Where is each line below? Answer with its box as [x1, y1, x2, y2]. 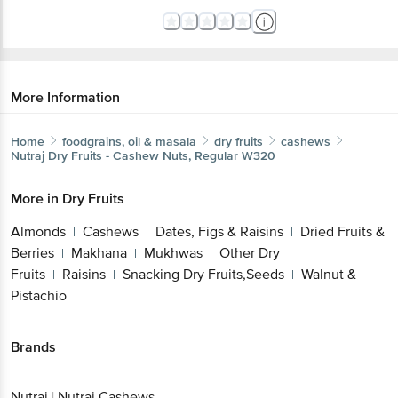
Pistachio [11, 286, 67, 305]
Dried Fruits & [300, 222, 385, 241]
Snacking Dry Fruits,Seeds [123, 265, 284, 283]
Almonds [11, 222, 66, 241]
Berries [11, 243, 54, 262]
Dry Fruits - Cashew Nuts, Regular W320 [48, 147, 275, 163]
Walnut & [301, 265, 356, 283]
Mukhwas [144, 243, 203, 262]
